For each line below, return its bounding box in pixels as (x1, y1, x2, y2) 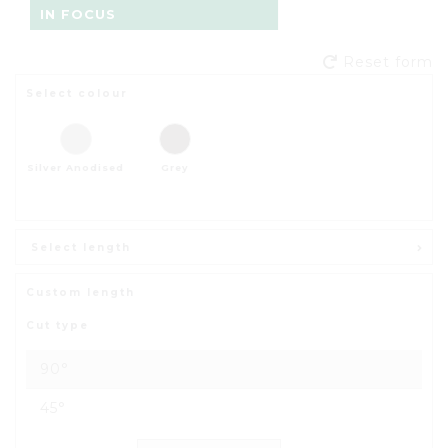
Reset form (343, 52, 433, 71)
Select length (31, 240, 131, 254)
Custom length (26, 285, 135, 299)
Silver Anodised (27, 161, 124, 173)
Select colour (26, 86, 128, 100)
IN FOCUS (40, 6, 116, 22)
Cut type (26, 318, 89, 332)
